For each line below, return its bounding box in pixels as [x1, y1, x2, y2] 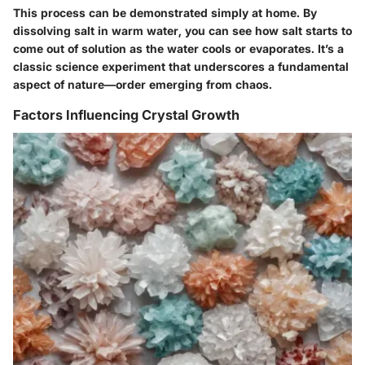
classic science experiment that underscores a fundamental [13, 59, 349, 74]
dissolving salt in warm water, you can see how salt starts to [13, 24, 352, 38]
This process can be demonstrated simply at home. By [13, 6, 317, 20]
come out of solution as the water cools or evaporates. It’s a [13, 42, 344, 56]
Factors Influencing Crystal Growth [13, 107, 240, 124]
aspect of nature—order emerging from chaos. [13, 77, 272, 92]
